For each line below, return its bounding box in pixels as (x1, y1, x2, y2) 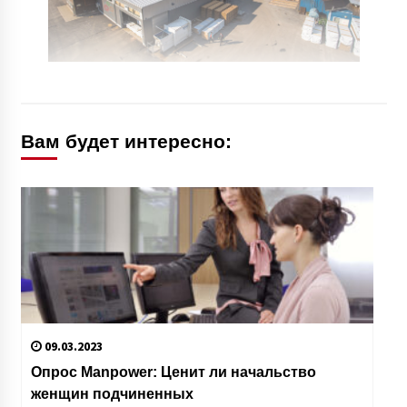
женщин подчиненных (30, 385, 194, 402)
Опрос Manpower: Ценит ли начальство (30, 363, 316, 381)
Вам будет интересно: (20, 131, 232, 153)
